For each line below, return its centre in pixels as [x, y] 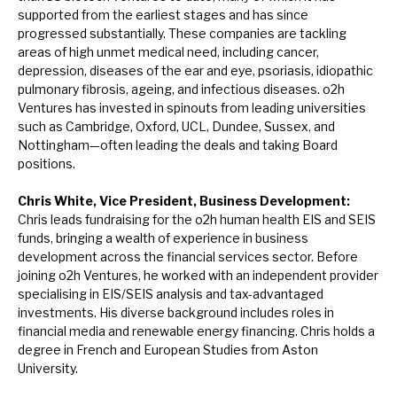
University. [48, 369]
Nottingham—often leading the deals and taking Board [178, 145]
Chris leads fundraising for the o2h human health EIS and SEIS [197, 220]
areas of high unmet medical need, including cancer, [168, 52]
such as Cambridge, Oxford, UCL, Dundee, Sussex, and [176, 127]
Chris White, [58, 201]
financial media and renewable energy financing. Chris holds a [196, 331]
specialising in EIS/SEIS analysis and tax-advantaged [171, 294]
